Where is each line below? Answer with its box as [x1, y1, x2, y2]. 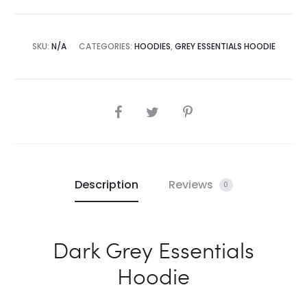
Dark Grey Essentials [53, 234, 254, 265]
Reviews [168, 176, 216, 193]
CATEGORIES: [78, 40, 134, 52]
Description [74, 176, 138, 193]
